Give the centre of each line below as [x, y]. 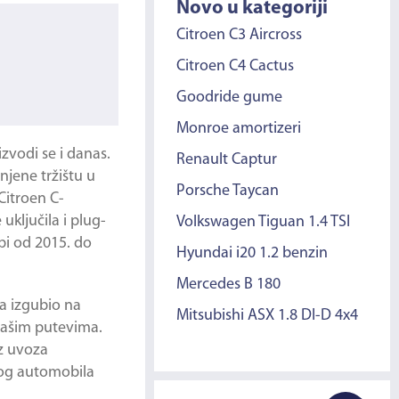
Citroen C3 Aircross [240, 35]
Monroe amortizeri [239, 129]
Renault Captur [227, 160]
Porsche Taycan [228, 191]
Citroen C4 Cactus [236, 66]
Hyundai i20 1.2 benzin [252, 253]
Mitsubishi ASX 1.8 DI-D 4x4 [268, 316]
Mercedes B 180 [229, 285]
